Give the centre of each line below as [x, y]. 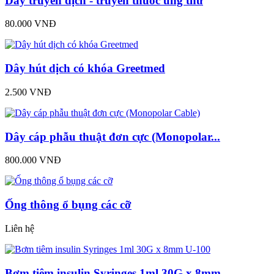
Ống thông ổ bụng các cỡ [68, 205]
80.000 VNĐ [31, 24]
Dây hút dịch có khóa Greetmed [85, 68]
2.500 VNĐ [28, 92]
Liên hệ [20, 228]
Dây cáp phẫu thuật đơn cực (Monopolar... [113, 136]
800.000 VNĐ [33, 160]
